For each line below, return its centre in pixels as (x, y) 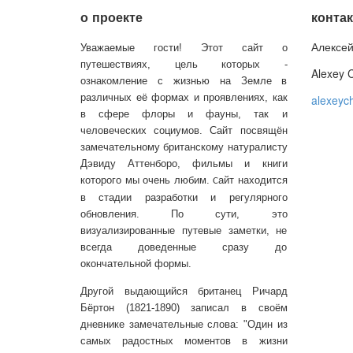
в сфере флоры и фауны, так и (184, 114)
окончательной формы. (136, 264)
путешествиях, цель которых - (184, 65)
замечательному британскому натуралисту (184, 147)
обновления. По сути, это (184, 214)
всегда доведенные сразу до (184, 247)
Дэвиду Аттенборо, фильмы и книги (184, 164)
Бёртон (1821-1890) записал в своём (184, 308)
